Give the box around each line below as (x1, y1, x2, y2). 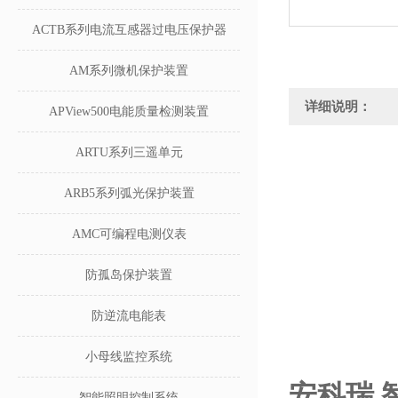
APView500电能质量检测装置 (49, 105, 209, 118)
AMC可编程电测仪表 (71, 227, 187, 241)
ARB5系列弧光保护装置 (63, 187, 195, 200)
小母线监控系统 (85, 350, 172, 363)
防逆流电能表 (92, 309, 166, 322)
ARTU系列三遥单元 (75, 146, 183, 159)
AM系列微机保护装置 (69, 64, 188, 77)
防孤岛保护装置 (85, 268, 172, 282)
